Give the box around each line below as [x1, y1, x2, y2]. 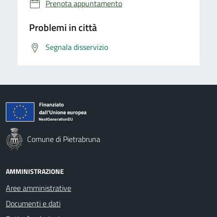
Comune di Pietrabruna [27, 133, 100, 145]
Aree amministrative [6, 182, 71, 194]
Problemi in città [29, 19, 97, 35]
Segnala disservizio [46, 41, 108, 53]
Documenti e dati [6, 197, 61, 209]
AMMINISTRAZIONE [6, 166, 64, 176]
